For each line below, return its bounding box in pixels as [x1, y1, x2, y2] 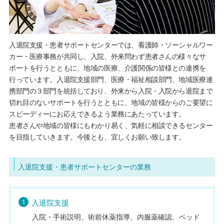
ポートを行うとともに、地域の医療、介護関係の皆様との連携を [8, 63, 206, 72]
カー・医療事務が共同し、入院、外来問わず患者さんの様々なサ [8, 51, 206, 60]
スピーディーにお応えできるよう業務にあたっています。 [8, 109, 186, 118]
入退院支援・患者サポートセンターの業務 [17, 162, 151, 171]
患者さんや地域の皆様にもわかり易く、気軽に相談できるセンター [8, 120, 213, 129]
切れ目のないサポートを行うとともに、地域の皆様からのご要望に [8, 97, 213, 106]
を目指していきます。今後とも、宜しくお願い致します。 [8, 132, 186, 141]
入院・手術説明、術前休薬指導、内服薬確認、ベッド [31, 212, 200, 221]
